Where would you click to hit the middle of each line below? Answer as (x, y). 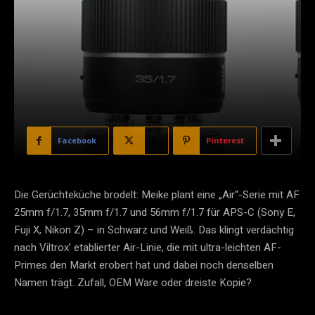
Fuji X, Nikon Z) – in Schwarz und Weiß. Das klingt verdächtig (154, 230)
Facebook (77, 141)
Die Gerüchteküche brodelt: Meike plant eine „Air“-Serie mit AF (157, 195)
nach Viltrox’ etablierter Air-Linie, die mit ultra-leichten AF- (148, 248)
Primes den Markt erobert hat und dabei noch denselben (144, 265)
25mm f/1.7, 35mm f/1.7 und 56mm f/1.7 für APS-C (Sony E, (155, 213)
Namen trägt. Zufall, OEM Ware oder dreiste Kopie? (133, 283)
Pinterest (225, 141)
